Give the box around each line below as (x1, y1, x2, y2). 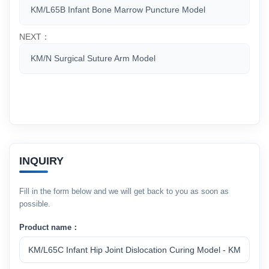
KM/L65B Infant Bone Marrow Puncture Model (31, 5, 205, 14)
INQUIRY (19, 155, 64, 167)
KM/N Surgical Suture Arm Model (31, 53, 156, 63)
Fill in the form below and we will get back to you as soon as (19, 187, 229, 196)
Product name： (19, 223, 79, 232)
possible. (19, 199, 50, 208)
